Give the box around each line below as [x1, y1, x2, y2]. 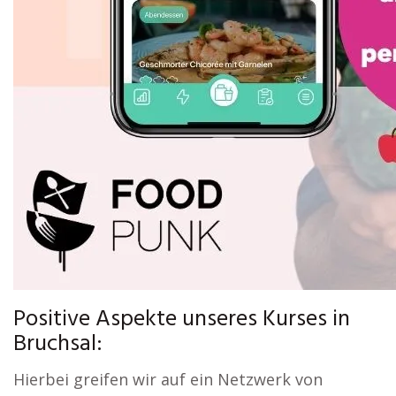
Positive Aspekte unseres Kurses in [13, 301, 350, 338]
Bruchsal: [13, 326, 103, 362]
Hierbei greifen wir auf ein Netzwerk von [13, 369, 323, 390]
